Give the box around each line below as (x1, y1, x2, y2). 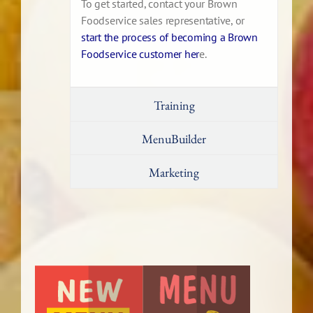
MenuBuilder (142, 131, 206, 147)
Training (153, 97, 195, 114)
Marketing (149, 164, 199, 181)
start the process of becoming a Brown (81, 30, 258, 45)
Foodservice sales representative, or (81, 13, 245, 28)
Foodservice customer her (81, 47, 199, 61)
